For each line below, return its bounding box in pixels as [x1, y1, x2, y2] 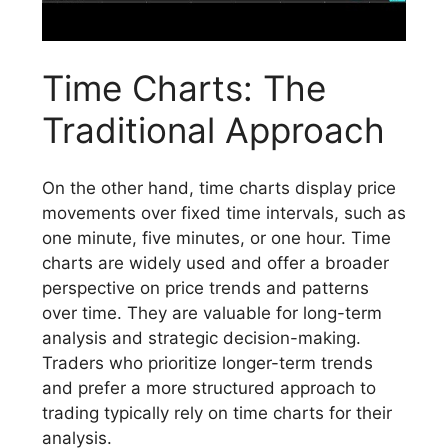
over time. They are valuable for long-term [42, 303, 382, 324]
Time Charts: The [42, 66, 326, 109]
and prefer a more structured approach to [42, 378, 376, 399]
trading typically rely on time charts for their [42, 403, 392, 424]
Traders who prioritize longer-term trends [42, 353, 373, 374]
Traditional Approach [42, 108, 385, 151]
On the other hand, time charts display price [42, 178, 396, 199]
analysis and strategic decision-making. [42, 328, 361, 349]
